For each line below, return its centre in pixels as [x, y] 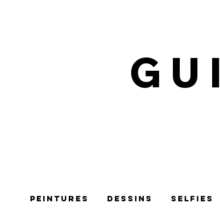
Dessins [130, 198]
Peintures [59, 198]
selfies [192, 198]
